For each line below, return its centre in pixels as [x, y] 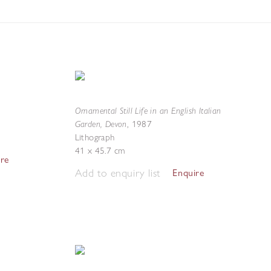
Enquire [188, 173]
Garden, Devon [101, 124]
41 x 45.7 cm [100, 151]
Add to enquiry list [117, 173]
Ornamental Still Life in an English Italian [148, 110]
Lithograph [95, 137]
